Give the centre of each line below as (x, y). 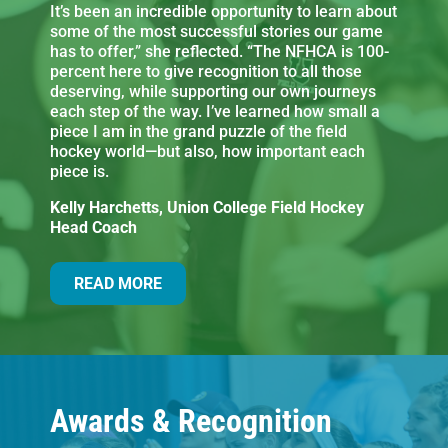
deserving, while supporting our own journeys (213, 91)
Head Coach (93, 227)
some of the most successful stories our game (216, 31)
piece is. (79, 171)
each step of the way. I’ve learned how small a (215, 111)
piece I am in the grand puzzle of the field (198, 131)
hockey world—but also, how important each (207, 151)
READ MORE (118, 283)
